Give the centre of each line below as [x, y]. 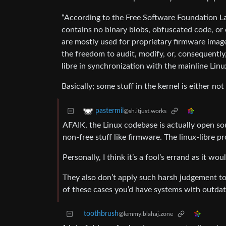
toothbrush [101, 214]
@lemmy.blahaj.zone [146, 214]
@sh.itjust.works [145, 111]
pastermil [109, 111]
